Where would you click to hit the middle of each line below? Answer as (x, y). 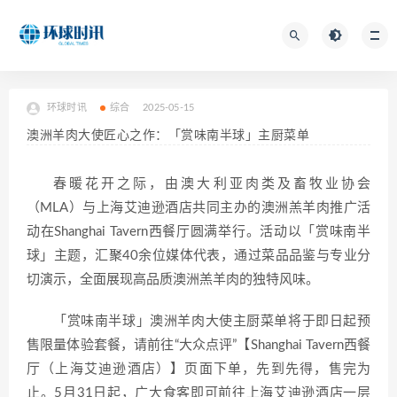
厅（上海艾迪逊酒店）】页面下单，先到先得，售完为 (198, 369)
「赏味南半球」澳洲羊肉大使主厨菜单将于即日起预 (212, 321)
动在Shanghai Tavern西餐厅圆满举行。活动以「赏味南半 (198, 232)
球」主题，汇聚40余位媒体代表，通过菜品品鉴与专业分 (198, 256)
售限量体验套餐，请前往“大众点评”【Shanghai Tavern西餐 (198, 345)
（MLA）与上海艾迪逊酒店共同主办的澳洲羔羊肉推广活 (198, 208)
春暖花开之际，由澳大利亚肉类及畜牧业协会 (212, 184)
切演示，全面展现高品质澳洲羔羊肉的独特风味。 (173, 280)
